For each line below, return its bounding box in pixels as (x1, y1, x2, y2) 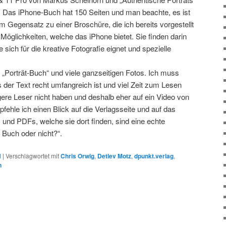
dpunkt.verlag (134, 151, 174, 161)
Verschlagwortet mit (6, 151, 59, 160)
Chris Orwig (61, 151, 94, 161)
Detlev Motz (97, 151, 131, 161)
